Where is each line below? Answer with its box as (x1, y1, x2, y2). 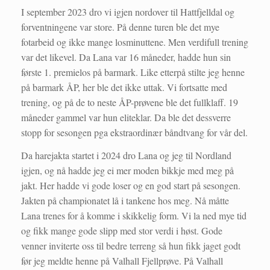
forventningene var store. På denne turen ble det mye (21, 20, 219, 34)
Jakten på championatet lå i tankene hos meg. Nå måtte (21, 194, 229, 207)
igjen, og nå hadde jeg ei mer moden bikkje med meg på (21, 164, 234, 177)
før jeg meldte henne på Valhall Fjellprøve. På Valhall (21, 254, 223, 268)
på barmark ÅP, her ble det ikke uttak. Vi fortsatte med (21, 81, 227, 94)
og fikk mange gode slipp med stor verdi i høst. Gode (21, 224, 222, 237)
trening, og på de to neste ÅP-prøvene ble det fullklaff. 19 (21, 96, 238, 109)
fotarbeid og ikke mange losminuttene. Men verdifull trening (21, 36, 248, 49)
